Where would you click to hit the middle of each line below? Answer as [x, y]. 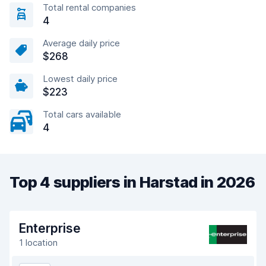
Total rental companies [89, 7]
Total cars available [82, 114]
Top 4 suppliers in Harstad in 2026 [132, 182]
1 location [38, 243]
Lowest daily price [80, 79]
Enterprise [50, 228]
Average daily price [81, 43]
